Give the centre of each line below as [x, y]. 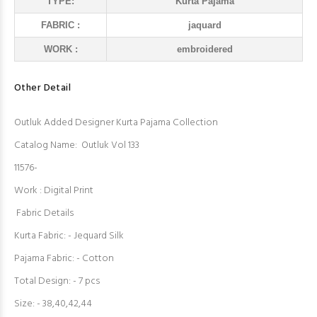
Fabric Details [44, 213]
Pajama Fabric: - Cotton [64, 259]
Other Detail [43, 88]
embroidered [204, 49]
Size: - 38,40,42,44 [53, 304]
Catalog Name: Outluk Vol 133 [77, 145]
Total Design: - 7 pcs [57, 281]
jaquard [204, 25]
